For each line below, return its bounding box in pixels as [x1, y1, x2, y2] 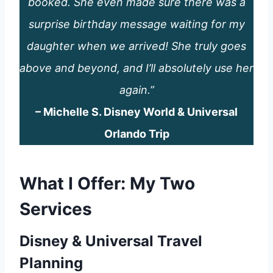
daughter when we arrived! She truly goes [27, 40, 246, 52]
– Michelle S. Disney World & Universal [35, 105, 238, 118]
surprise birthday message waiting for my [28, 18, 245, 30]
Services [19, 199, 92, 219]
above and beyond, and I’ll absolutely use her [19, 62, 253, 74]
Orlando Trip [104, 127, 169, 140]
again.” [119, 83, 154, 96]
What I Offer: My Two [19, 173, 195, 194]
